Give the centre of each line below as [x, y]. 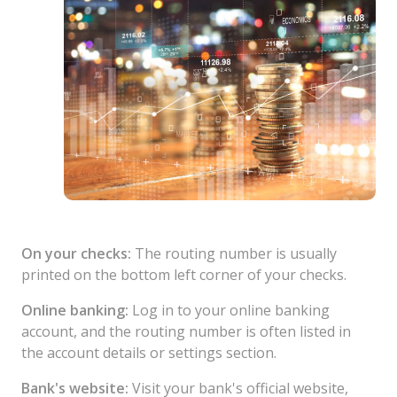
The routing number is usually [234, 253]
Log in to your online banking [229, 310]
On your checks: [76, 253]
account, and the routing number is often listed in [186, 331]
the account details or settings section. [149, 352]
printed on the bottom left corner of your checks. [184, 274]
